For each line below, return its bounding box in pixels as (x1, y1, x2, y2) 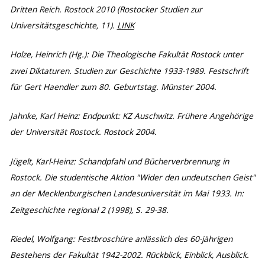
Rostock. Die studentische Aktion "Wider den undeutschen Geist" (9, 172, 256, 183)
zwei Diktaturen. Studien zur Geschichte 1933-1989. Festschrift (9, 65, 248, 76)
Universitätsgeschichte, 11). (9, 20, 117, 31)
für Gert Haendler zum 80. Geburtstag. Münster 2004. (9, 82, 216, 93)
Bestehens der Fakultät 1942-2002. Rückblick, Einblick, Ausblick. (9, 250, 249, 261)
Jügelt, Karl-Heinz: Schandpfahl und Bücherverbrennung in (9, 156, 229, 167)
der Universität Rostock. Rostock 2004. (9, 127, 157, 138)
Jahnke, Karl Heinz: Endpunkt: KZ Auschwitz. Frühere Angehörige (9, 111, 253, 122)
